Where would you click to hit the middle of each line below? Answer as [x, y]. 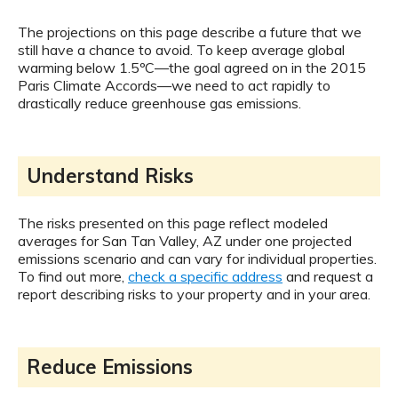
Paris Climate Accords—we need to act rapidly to [174, 86]
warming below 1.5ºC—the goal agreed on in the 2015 [192, 68]
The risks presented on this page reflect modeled [173, 223]
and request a [328, 277]
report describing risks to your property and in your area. [194, 295]
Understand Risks [110, 176]
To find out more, [73, 277]
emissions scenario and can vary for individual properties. [197, 259]
